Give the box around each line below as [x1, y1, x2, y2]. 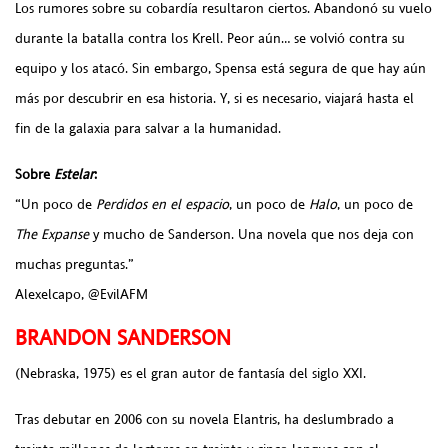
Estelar [54, 164, 94, 185]
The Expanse [15, 224, 89, 245]
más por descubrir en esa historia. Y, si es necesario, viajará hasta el [15, 88, 414, 109]
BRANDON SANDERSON [15, 323, 231, 353]
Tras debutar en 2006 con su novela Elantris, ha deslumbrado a [15, 409, 394, 430]
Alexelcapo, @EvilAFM [15, 284, 148, 305]
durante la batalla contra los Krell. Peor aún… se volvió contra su [15, 28, 405, 49]
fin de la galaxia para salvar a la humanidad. [15, 118, 281, 139]
